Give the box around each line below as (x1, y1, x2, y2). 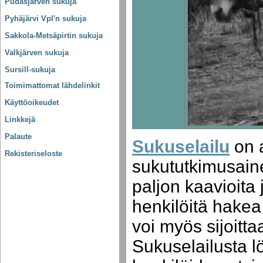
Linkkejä (5, 115, 35, 124)
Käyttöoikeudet (5, 98, 59, 107)
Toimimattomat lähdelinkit (5, 81, 100, 90)
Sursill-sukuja (5, 65, 55, 75)
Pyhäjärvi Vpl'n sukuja (5, 14, 86, 23)
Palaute (5, 132, 32, 141)
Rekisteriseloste (5, 149, 62, 159)
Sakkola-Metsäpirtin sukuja (5, 31, 103, 41)
